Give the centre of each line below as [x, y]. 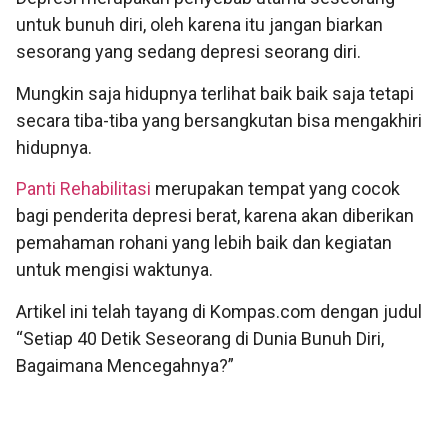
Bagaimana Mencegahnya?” [125, 365]
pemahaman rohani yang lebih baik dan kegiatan [204, 243]
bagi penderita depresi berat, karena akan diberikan [215, 216]
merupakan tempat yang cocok [275, 189]
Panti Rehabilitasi [83, 189]
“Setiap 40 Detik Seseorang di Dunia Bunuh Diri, [200, 338]
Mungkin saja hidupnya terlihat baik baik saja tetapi [215, 93]
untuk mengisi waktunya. [114, 270]
